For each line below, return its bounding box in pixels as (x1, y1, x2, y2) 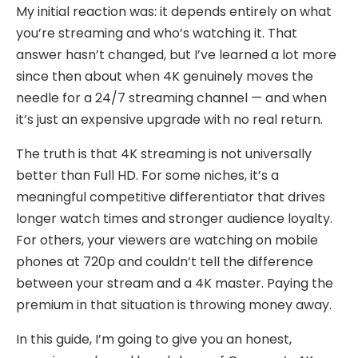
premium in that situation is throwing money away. (16, 296, 332, 315)
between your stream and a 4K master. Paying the (16, 274, 333, 293)
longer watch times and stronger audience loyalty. (16, 209, 332, 229)
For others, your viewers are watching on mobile (16, 231, 318, 250)
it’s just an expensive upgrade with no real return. (16, 110, 323, 129)
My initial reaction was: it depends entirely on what (16, 2, 332, 22)
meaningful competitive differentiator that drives (16, 188, 325, 207)
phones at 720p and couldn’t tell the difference (16, 253, 313, 272)
